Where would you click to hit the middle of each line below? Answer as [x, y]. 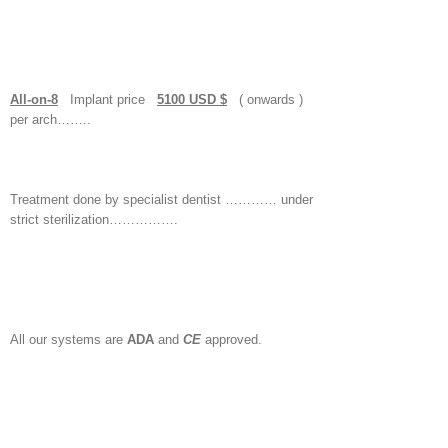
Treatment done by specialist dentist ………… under [161, 199]
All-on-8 [34, 99]
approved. [233, 339]
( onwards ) [265, 99]
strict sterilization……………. [94, 219]
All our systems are [68, 339]
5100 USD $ [192, 99]
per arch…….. [50, 119]
